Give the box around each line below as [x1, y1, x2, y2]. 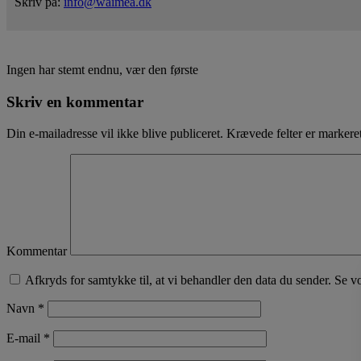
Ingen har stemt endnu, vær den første [6, 63, 198, 77]
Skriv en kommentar [6, 93, 143, 111]
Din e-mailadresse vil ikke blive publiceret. [6, 126, 223, 140]
